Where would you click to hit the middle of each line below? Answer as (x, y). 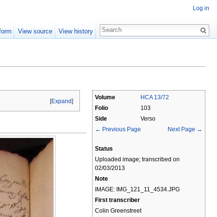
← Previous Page (118, 129)
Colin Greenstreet (118, 211)
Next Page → (185, 129)
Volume (105, 97)
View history (76, 31)
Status (104, 149)
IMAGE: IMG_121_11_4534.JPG (137, 189)
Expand (62, 101)
